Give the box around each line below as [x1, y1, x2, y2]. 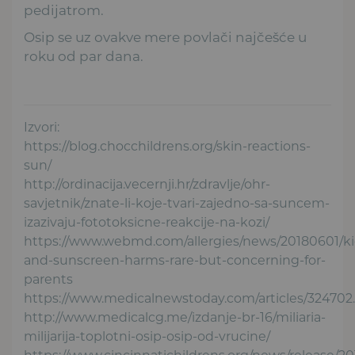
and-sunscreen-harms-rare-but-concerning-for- [24, 252, 326, 268]
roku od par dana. [24, 48, 143, 64]
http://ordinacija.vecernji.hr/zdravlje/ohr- [24, 176, 270, 192]
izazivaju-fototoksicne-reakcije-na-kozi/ [24, 214, 269, 230]
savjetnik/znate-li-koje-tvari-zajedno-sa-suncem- [24, 195, 330, 211]
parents [24, 271, 73, 287]
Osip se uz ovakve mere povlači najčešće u [24, 29, 307, 45]
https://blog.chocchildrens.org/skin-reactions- [24, 138, 311, 154]
